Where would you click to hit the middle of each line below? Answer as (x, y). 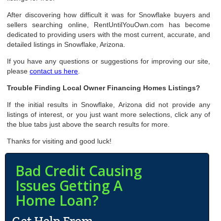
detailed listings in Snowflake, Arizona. (66, 44)
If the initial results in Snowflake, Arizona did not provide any (109, 105)
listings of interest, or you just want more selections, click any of (109, 114)
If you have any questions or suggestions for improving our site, (109, 61)
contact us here (54, 71)
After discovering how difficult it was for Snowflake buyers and (109, 15)
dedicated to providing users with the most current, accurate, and (109, 35)
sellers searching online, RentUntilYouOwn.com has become (109, 25)
